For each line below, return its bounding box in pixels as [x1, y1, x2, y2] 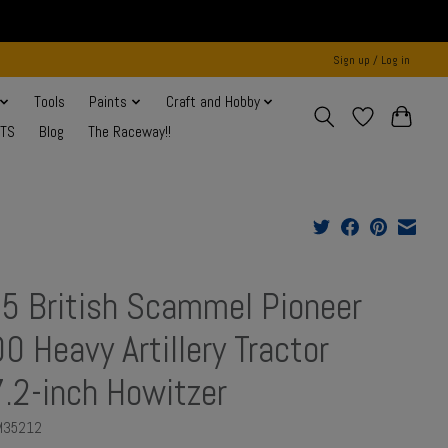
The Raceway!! [87, 122, 171, 143]
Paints [89, 92, 128, 113]
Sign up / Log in [333, 51, 411, 68]
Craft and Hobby [165, 92, 260, 113]
